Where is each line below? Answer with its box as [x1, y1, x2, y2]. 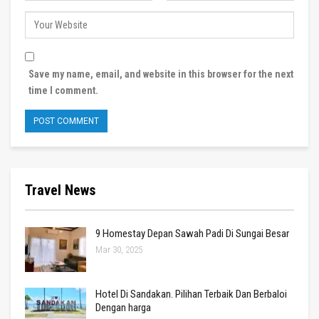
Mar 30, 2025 [95, 244, 142, 255]
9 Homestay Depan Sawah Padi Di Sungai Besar [95, 226, 289, 240]
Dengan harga [95, 301, 151, 315]
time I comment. [28, 84, 98, 96]
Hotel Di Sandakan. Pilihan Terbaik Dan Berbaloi [95, 288, 287, 301]
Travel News [25, 181, 95, 199]
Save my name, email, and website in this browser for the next [28, 68, 293, 80]
